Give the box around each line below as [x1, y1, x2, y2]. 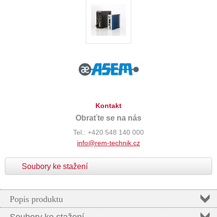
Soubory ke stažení [22, 162, 88, 170]
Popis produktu [10, 194, 63, 204]
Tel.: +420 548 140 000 [73, 128, 144, 136]
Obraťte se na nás [76, 114, 141, 122]
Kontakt [95, 102, 122, 109]
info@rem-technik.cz [77, 139, 140, 147]
